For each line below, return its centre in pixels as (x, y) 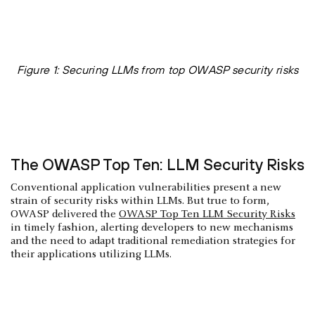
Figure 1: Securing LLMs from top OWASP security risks (157, 70)
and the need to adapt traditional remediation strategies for (153, 242)
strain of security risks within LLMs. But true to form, (140, 201)
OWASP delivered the (65, 215)
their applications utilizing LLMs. (91, 255)
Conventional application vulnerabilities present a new (146, 188)
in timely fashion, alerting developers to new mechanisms (152, 228)
